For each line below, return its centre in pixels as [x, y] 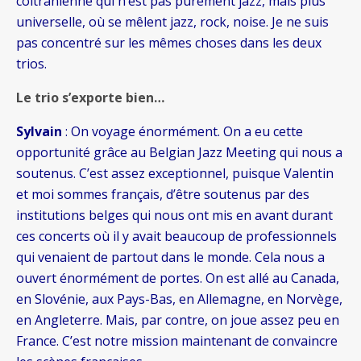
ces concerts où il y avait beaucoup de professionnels [176, 237]
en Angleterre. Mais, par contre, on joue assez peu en [178, 320]
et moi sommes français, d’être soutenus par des [163, 195]
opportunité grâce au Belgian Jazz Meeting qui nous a [179, 153]
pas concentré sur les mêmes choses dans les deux [169, 43]
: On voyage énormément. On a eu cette [183, 132]
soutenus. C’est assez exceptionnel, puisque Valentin [175, 174]
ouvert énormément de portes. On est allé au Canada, [178, 278]
